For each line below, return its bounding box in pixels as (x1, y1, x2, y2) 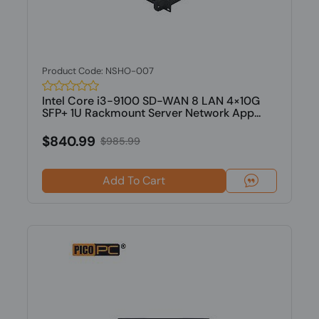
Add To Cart (102, 173, 165, 188)
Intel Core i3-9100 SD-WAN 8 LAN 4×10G (41, 93, 260, 108)
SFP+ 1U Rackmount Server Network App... (41, 105, 261, 120)
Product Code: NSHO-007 (41, 65, 154, 77)
